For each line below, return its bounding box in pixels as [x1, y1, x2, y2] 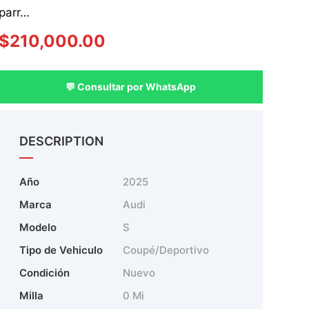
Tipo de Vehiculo [19, 243, 103, 257]
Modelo [19, 221, 57, 235]
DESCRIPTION [19, 134, 103, 149]
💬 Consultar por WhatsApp [65, 81, 196, 93]
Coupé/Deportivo [122, 243, 209, 257]
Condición [19, 266, 70, 280]
